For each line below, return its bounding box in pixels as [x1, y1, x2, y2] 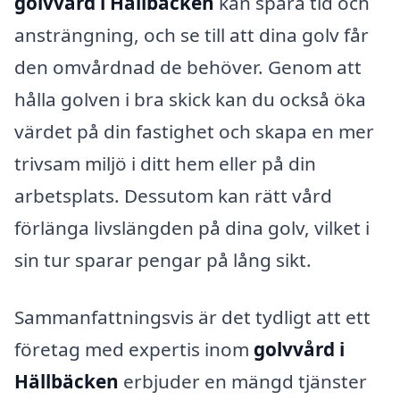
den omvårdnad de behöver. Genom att [14, 54, 362, 80]
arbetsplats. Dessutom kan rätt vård [14, 183, 332, 209]
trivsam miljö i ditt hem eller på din [14, 151, 316, 177]
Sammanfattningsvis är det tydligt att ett [14, 304, 371, 329]
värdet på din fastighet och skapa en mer [14, 119, 374, 145]
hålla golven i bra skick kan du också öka [14, 87, 366, 112]
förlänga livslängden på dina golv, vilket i [14, 215, 370, 241]
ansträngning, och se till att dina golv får [14, 22, 369, 48]
